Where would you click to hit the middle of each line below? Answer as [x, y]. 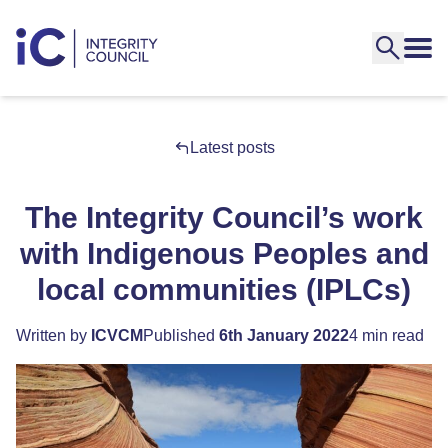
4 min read [386, 335]
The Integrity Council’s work [224, 217]
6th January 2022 [284, 335]
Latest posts [232, 147]
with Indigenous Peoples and [224, 253]
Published [181, 335]
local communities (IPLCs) [224, 289]
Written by [53, 335]
